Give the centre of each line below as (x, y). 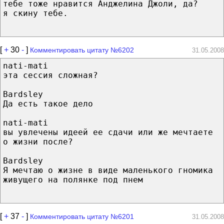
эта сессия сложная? (50, 75)
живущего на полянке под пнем (73, 179)
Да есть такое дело (48, 103)
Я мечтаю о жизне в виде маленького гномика (108, 170)
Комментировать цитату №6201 (82, 216)
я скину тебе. (35, 13)
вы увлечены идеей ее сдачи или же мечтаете (108, 132)
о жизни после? (38, 141)
